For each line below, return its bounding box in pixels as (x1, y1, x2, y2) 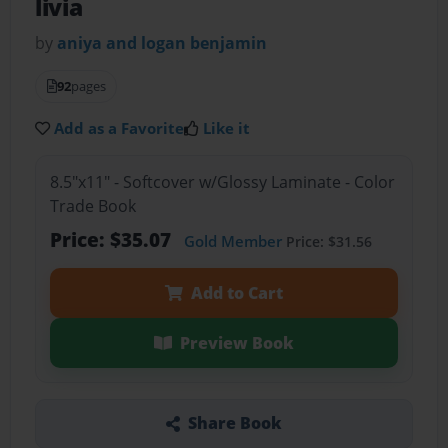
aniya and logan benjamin (57, 32, 268, 55)
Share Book (187, 412, 282, 435)
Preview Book (179, 331, 294, 354)
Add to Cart (190, 281, 283, 304)
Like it (203, 118, 251, 139)
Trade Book (49, 194, 136, 217)
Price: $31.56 (281, 231, 372, 251)
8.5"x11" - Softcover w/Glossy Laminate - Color (49, 170, 395, 193)
